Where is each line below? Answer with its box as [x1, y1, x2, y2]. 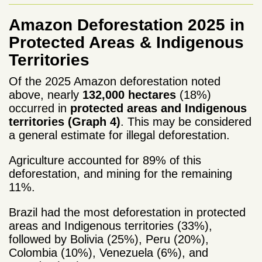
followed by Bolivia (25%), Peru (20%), [9, 232, 209, 246]
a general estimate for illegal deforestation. [9, 128, 230, 142]
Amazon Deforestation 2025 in [9, 15, 244, 34]
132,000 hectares [82, 88, 180, 101]
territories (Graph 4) [9, 115, 120, 128]
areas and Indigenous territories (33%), [9, 219, 212, 232]
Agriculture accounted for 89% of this [9, 153, 201, 167]
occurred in [9, 101, 67, 115]
